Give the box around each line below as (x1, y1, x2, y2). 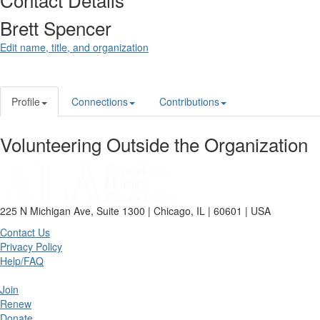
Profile (11, 94, 40, 109)
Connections (71, 94, 128, 109)
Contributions (159, 94, 219, 109)
